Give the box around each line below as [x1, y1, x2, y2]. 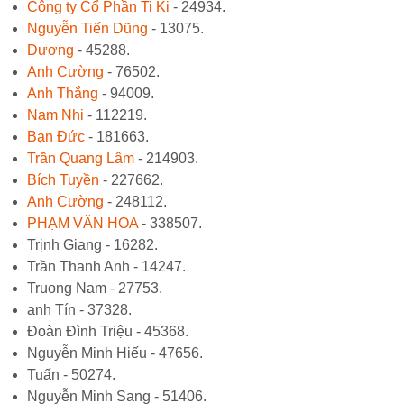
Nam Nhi [27, 106, 84, 123]
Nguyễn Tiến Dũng [27, 20, 148, 36]
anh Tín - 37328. [27, 301, 132, 317]
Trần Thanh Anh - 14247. [27, 258, 186, 274]
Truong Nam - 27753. [27, 280, 162, 296]
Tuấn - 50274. [27, 366, 115, 382]
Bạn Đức [27, 128, 85, 144]
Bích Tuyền [27, 171, 99, 188]
